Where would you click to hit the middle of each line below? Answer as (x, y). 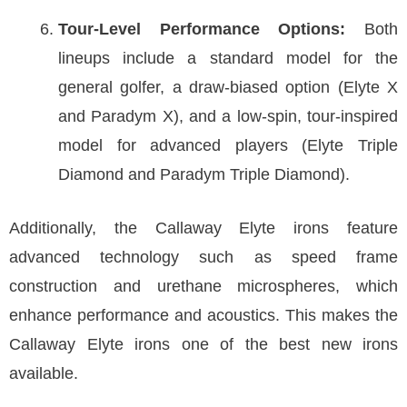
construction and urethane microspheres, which (203, 286)
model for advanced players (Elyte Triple (228, 145)
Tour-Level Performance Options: (202, 29)
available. (44, 373)
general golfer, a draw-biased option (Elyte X (228, 87)
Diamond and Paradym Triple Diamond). (204, 174)
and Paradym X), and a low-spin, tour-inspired (228, 116)
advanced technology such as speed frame (203, 257)
